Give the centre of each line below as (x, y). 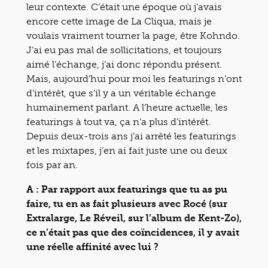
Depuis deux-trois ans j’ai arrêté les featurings (131, 136)
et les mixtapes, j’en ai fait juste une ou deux (127, 150)
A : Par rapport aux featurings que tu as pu (127, 189)
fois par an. (52, 165)
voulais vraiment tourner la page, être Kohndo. (133, 35)
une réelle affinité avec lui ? (92, 246)
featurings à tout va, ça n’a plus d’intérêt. (118, 121)
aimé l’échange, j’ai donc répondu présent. (124, 64)
